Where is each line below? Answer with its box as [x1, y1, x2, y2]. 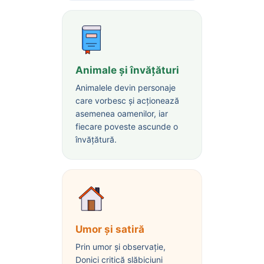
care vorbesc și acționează [75, 95, 179, 105]
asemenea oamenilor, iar [75, 108, 168, 118]
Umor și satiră [75, 223, 144, 235]
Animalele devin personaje [75, 82, 176, 93]
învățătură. [75, 134, 117, 144]
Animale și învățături [75, 64, 179, 76]
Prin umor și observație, [75, 241, 166, 252]
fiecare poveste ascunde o [75, 121, 178, 131]
